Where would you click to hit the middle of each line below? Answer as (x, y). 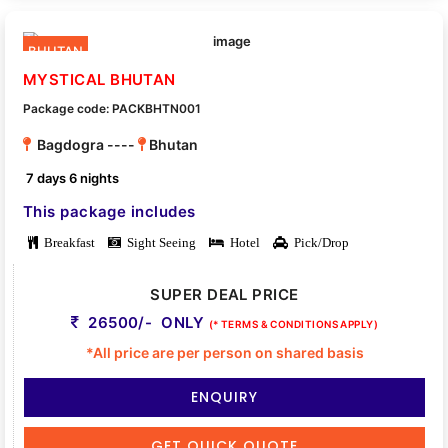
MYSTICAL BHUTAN (99, 79)
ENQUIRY (224, 397)
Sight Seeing (158, 243)
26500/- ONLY (146, 323)
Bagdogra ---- (84, 144)
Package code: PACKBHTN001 (112, 108)
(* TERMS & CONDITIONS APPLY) (293, 324)
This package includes (109, 212)
